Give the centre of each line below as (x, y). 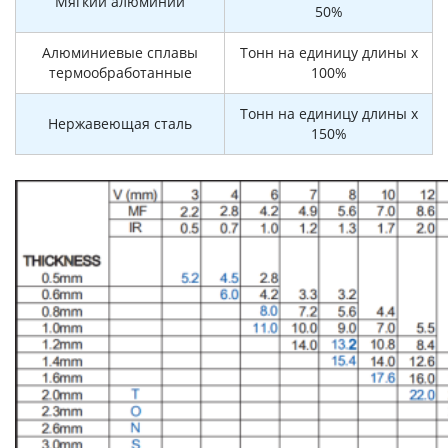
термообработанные (120, 72)
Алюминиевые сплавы (120, 52)
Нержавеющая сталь (120, 123)
